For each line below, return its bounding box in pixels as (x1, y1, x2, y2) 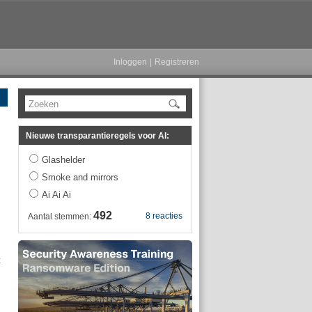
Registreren (155, 57, 199, 67)
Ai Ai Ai (42, 189, 71, 200)
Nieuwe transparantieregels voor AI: (26, 131, 169, 141)
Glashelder (42, 155, 85, 165)
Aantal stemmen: (28, 212, 93, 221)
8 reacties (146, 211, 182, 221)
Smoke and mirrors (42, 172, 118, 182)
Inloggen (114, 57, 147, 67)
